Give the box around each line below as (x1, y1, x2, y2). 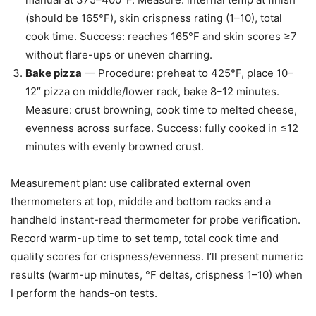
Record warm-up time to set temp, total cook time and (11, 231, 279, 245)
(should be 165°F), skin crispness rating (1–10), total (25, 11, 282, 25)
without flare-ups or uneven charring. (25, 48, 212, 62)
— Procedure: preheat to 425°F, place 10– (82, 66, 293, 80)
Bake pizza (25, 66, 82, 80)
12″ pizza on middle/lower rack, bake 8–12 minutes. (25, 85, 279, 99)
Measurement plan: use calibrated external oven (11, 176, 251, 190)
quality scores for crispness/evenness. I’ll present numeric (11, 250, 303, 264)
